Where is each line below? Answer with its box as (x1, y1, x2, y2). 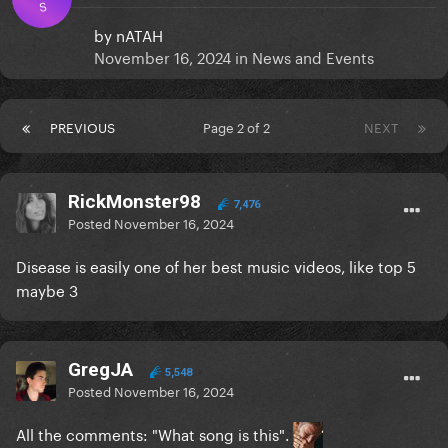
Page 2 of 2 (202, 116, 277, 137)
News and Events (252, 44, 374, 69)
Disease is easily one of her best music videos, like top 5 (16, 253, 416, 278)
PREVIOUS (50, 116, 115, 137)
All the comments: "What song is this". (16, 421, 293, 446)
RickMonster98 (68, 190, 201, 214)
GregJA (68, 358, 133, 382)
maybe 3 (16, 277, 78, 302)
